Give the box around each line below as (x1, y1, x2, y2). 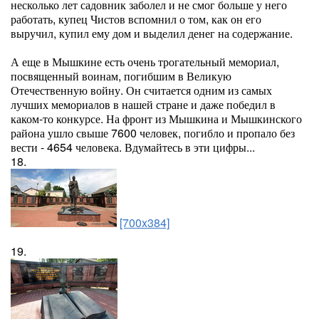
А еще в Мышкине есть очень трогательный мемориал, (11, 53, 279, 70)
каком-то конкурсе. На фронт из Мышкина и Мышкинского (11, 110, 302, 127)
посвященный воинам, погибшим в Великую (11, 68, 231, 84)
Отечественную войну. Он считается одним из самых (11, 82, 272, 98)
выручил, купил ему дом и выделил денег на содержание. (11, 25, 293, 41)
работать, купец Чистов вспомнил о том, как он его (11, 11, 261, 27)
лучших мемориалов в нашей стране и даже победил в (11, 96, 276, 113)
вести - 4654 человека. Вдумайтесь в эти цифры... (11, 139, 255, 155)
